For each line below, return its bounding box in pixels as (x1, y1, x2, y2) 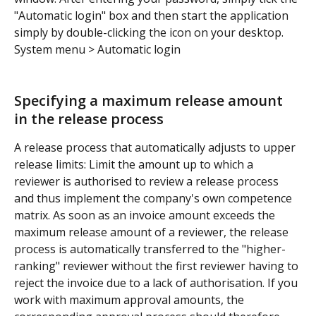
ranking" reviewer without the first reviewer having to (14, 258, 301, 274)
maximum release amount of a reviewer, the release (14, 224, 291, 241)
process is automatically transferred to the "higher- (14, 241, 286, 257)
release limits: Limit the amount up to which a (14, 157, 256, 173)
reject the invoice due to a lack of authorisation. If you (14, 275, 300, 291)
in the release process (14, 109, 164, 129)
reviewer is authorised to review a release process (14, 174, 281, 190)
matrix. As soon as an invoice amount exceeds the (14, 207, 278, 224)
